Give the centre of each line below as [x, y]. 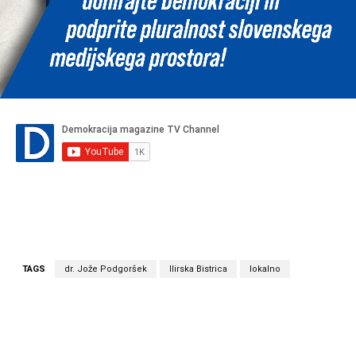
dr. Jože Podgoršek [106, 269]
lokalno [265, 269]
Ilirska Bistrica [198, 269]
